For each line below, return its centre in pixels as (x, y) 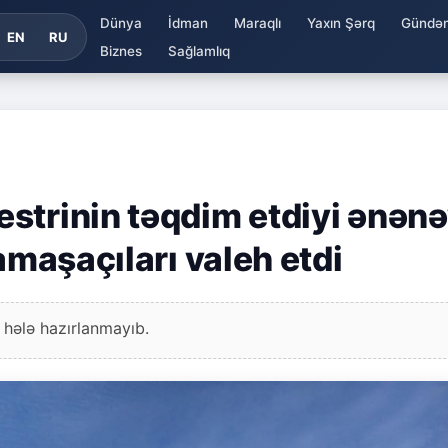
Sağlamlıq (198, 50)
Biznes (120, 50)
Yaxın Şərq (340, 22)
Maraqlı (257, 22)
